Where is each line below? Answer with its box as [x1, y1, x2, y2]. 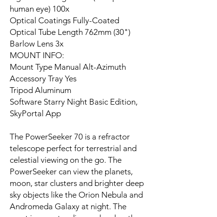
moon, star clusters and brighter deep [10, 178, 144, 188]
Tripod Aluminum [10, 85, 71, 95]
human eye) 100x [10, 3, 69, 14]
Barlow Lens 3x [10, 38, 63, 48]
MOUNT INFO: [10, 50, 64, 60]
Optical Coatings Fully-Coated [10, 15, 119, 25]
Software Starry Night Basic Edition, [10, 96, 138, 107]
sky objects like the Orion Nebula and [10, 189, 143, 200]
